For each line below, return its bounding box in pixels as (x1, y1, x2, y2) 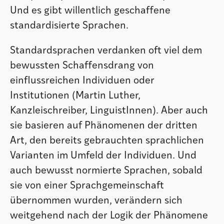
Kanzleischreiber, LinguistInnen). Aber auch (10, 105, 208, 116)
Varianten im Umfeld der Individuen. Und (10, 150, 196, 161)
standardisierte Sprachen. (10, 20, 128, 31)
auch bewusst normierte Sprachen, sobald (10, 165, 202, 176)
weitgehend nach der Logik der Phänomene (10, 210, 208, 221)
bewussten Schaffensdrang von (10, 60, 154, 71)
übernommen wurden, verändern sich (10, 195, 182, 206)
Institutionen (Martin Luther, (10, 90, 140, 101)
